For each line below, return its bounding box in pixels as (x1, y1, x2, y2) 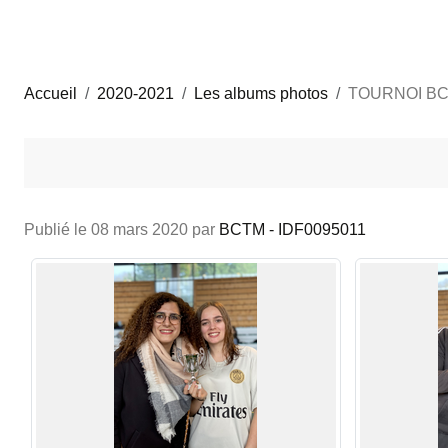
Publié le (24, 220, 91, 238)
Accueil (24, 84, 77, 102)
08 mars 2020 (91, 220, 188, 238)
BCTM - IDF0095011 (219, 220, 366, 238)
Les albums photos (194, 84, 328, 102)
